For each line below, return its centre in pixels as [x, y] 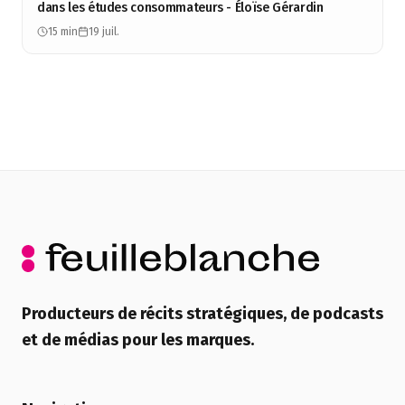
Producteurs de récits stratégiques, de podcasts [202, 314]
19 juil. [104, 32]
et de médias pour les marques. [138, 340]
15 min [63, 32]
